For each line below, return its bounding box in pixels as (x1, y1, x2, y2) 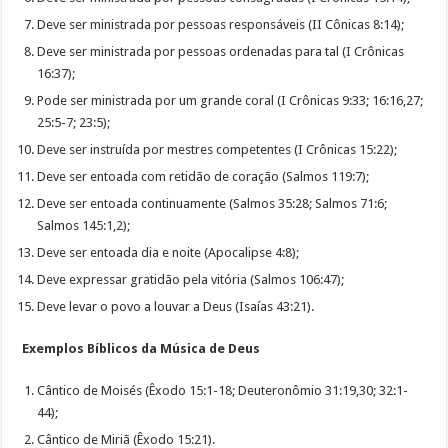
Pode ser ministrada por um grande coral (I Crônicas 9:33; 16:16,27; (37, 92, 424, 108)
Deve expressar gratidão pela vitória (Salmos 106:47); (37, 271, 345, 287)
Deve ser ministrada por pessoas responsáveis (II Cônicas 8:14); (37, 16, 405, 32)
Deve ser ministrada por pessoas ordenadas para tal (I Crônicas (37, 43, 405, 59)
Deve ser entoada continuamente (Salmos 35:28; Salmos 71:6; (37, 195, 388, 211)
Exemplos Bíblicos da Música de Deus (22, 340, 261, 356)
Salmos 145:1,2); (37, 217, 131, 233)
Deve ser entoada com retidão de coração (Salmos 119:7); (37, 168, 370, 184)
